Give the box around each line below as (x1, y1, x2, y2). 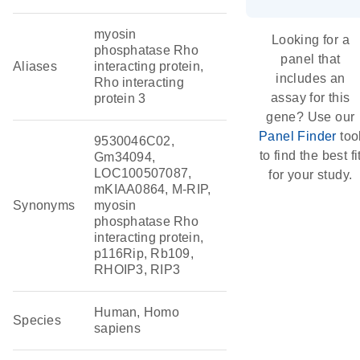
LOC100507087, (94, 166, 192, 180)
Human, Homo (94, 305, 179, 319)
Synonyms (13, 198, 76, 212)
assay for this (271, 91, 350, 104)
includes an (276, 72, 346, 85)
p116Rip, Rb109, (94, 247, 194, 260)
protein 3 (94, 92, 146, 105)
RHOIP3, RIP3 (94, 263, 181, 276)
